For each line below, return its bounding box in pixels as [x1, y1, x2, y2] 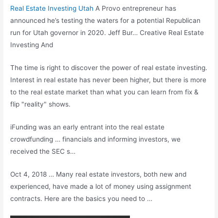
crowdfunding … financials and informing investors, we [10, 135, 181, 143]
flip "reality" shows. [10, 100, 71, 108]
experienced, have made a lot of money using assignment [10, 182, 192, 190]
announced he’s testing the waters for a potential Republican [10, 17, 201, 25]
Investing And [10, 41, 54, 49]
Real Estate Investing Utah [10, 4, 94, 13]
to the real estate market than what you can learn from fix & [10, 88, 199, 96]
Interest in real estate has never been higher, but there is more [10, 75, 207, 84]
